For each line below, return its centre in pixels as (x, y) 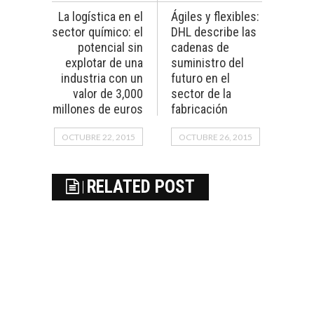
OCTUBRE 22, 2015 (98, 137)
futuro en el (200, 78)
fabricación (199, 109)
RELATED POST (141, 187)
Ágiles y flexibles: (215, 17)
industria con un (102, 78)
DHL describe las (214, 32)
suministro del (207, 63)
